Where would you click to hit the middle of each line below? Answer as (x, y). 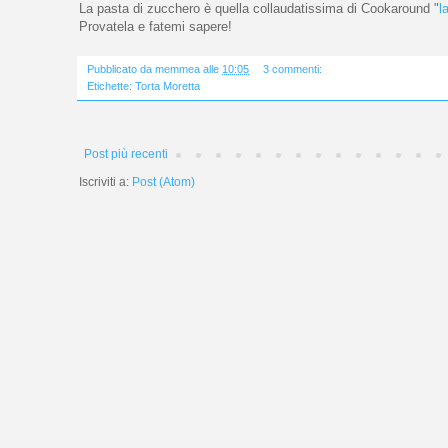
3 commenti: (293, 69)
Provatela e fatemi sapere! (155, 27)
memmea (177, 69)
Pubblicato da (121, 69)
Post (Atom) (163, 182)
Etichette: (111, 86)
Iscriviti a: (105, 182)
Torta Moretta (167, 86)
